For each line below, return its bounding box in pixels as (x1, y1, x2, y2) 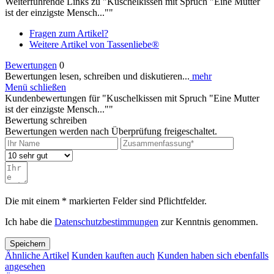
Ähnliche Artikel (5, 250, 69, 261)
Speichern (10, 239, 45, 248)
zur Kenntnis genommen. (158, 216, 258, 227)
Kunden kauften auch (72, 250, 155, 261)
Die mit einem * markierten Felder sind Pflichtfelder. (5, 195, 207, 206)
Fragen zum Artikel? (29, 28, 108, 39)
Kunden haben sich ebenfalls (157, 250, 268, 261)
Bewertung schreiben (5, 114, 87, 125)
